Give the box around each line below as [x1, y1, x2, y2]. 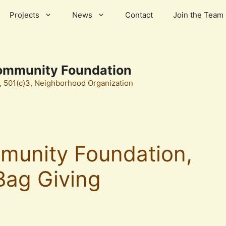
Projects [10, 10, 39, 20]
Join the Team [173, 10, 223, 20]
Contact [125, 10, 153, 20]
